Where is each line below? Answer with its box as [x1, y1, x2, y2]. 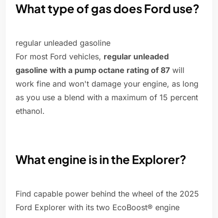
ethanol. [16, 106, 45, 116]
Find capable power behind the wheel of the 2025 [16, 189, 199, 199]
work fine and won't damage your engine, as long [16, 79, 199, 89]
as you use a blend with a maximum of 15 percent [16, 92, 198, 103]
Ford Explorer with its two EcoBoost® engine [16, 202, 180, 213]
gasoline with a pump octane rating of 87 [16, 65, 170, 75]
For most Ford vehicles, [16, 52, 104, 62]
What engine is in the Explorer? [16, 152, 186, 167]
